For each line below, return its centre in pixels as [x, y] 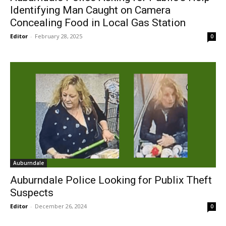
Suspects [32, 193]
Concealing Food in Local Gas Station [98, 23]
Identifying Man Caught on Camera [90, 10]
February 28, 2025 [59, 36]
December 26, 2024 [61, 206]
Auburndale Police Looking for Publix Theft [111, 180]
